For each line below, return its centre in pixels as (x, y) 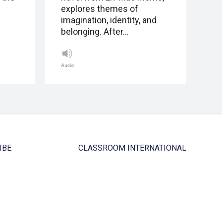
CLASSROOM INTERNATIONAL (132, 148)
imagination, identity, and (109, 20)
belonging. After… (95, 32)
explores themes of (100, 9)
